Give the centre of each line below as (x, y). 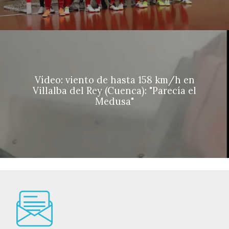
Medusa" (114, 102)
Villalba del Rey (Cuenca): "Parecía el (114, 91)
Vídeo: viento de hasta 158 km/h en (114, 80)
